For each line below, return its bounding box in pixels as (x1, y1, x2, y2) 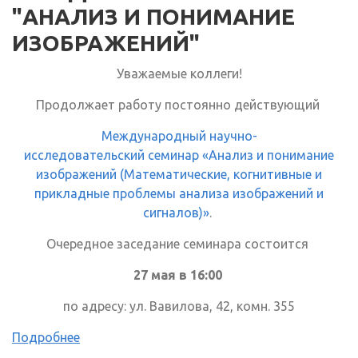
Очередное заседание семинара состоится (46, 237, 312, 252)
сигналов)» (143, 205, 209, 221)
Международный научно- (101, 129, 257, 144)
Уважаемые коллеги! (116, 66, 242, 82)
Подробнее (12, 330, 80, 345)
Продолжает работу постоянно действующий (35, 97, 323, 113)
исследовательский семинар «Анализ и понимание (24, 148, 334, 163)
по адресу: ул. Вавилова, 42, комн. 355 (63, 299, 295, 314)
